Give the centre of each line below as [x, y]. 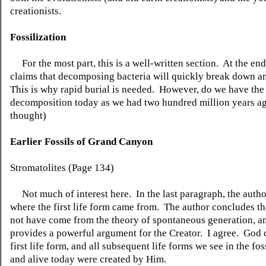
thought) [28, 115]
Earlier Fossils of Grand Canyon [81, 142]
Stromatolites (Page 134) [62, 168]
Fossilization [38, 37]
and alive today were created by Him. [88, 259]
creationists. [36, 11]
